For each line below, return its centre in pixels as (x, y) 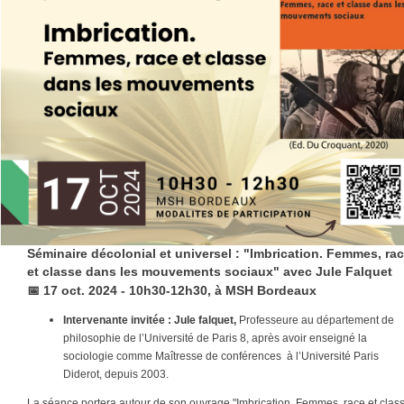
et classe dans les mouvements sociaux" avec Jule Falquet (210, 271)
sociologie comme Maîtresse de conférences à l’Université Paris (221, 356)
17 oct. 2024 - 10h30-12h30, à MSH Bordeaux (180, 290)
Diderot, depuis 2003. (116, 374)
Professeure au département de (315, 320)
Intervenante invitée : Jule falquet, (150, 320)
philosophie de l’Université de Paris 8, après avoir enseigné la (215, 338)
